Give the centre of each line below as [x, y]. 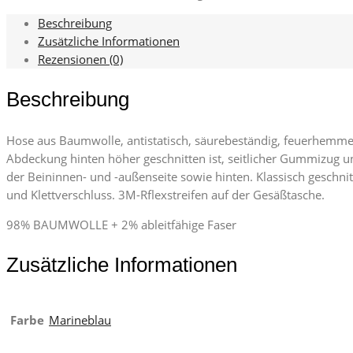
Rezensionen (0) [80, 59]
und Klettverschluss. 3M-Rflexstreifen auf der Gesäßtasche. [165, 194]
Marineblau [80, 320]
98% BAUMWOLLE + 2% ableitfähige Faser [121, 224]
